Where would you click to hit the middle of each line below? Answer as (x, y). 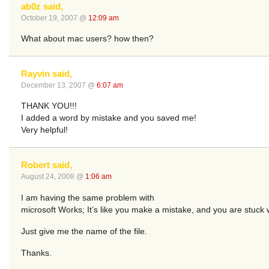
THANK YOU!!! (49, 106)
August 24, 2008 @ (53, 177)
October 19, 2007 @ (55, 18)
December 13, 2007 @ (59, 85)
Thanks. (36, 253)
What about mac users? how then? (87, 38)
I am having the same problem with (88, 198)
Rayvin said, (47, 73)
